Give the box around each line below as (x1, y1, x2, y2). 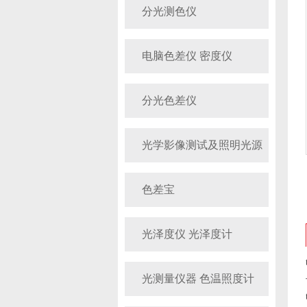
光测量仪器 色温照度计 (142, 273, 254, 284)
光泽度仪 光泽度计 (142, 228, 232, 240)
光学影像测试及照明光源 (142, 139, 262, 151)
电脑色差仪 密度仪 (142, 50, 232, 62)
